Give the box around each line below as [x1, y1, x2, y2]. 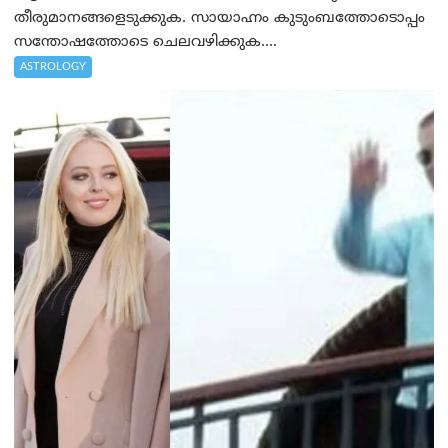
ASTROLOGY [20, 60, 87, 75]
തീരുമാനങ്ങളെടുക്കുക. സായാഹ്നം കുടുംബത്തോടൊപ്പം [14, 9, 426, 29]
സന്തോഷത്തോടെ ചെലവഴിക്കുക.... [14, 33, 278, 53]
